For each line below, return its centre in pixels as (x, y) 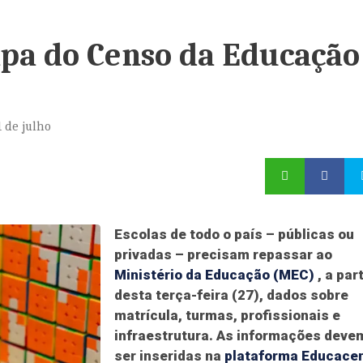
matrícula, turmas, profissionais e (227, 315)
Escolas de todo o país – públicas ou (234, 234)
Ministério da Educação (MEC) (214, 275)
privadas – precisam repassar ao (223, 254)
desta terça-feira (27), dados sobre (231, 295)
